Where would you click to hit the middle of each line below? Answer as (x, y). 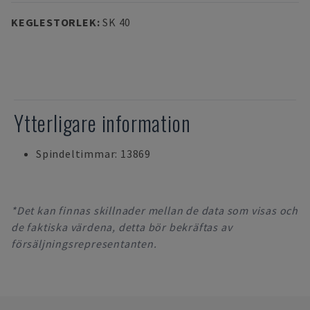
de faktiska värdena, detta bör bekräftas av (122, 227)
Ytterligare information (102, 123)
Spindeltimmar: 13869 (93, 154)
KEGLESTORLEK (54, 22)
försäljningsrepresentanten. (84, 244)
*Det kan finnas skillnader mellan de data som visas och (155, 210)
